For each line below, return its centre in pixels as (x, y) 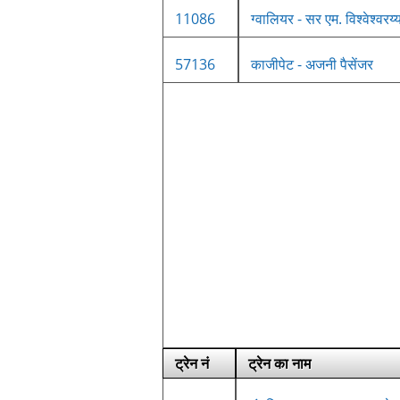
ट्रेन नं (192, 363)
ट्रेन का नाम (279, 363)
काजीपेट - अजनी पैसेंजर (312, 64)
